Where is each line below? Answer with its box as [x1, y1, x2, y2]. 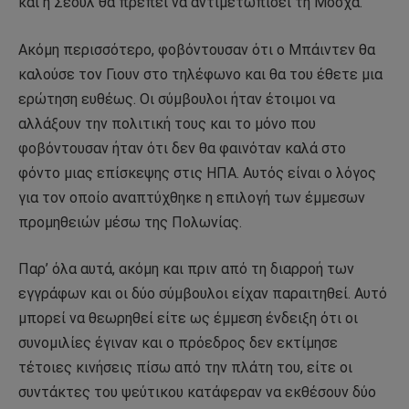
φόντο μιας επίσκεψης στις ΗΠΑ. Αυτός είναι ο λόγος [18, 163, 376, 182]
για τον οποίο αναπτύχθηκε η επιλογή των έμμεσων [18, 188, 365, 206]
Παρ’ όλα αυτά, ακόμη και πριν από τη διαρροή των [18, 260, 354, 278]
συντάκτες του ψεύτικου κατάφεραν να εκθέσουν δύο [18, 383, 376, 402]
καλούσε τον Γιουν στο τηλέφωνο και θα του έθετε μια [18, 65, 383, 83]
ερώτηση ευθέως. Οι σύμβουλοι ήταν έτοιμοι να [18, 89, 335, 108]
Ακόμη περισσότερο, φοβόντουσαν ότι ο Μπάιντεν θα [18, 40, 375, 58]
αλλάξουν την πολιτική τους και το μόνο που [18, 114, 316, 132]
